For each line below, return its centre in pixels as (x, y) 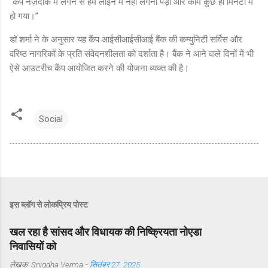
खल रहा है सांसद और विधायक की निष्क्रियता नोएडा (106, 232)
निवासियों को (33, 246)
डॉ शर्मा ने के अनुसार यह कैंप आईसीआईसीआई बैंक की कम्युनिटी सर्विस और (126, 39)
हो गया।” (24, 16)
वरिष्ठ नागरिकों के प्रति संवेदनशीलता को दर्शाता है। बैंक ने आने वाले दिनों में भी (132, 54)
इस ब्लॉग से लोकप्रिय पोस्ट (49, 204)
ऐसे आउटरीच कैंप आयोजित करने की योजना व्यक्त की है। (99, 68)
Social (51, 119)
